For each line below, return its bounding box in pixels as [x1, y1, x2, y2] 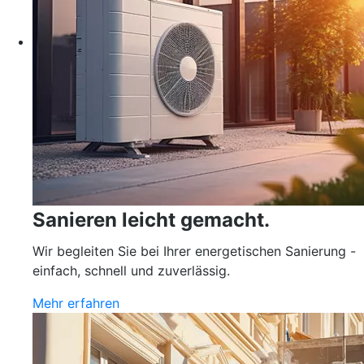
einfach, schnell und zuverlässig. [32, 262, 230, 279]
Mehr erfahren [32, 295, 119, 311]
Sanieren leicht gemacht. [32, 208, 270, 232]
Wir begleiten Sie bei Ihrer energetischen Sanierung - [32, 243, 356, 259]
